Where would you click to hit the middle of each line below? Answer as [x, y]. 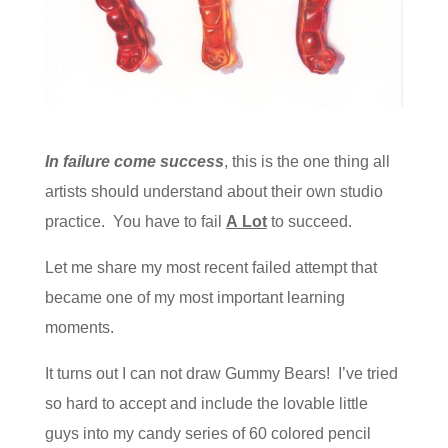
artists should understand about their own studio [213, 191]
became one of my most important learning [194, 297]
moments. [79, 327]
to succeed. [309, 221]
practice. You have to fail [135, 221]
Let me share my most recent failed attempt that [210, 267]
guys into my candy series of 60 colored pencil [207, 433]
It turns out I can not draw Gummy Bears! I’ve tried [221, 373]
